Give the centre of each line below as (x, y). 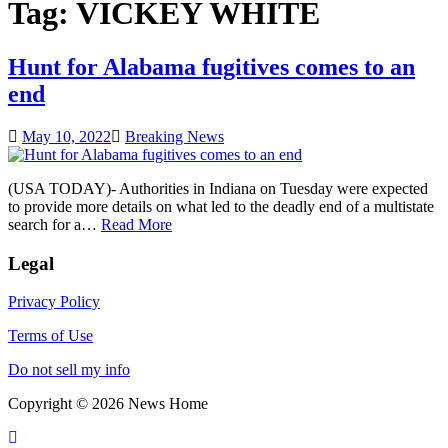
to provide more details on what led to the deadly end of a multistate (221, 206)
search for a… (54, 224)
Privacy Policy (54, 302)
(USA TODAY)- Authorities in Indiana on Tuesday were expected (218, 188)
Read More (136, 224)
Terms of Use (50, 336)
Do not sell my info (69, 370)
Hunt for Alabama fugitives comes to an (211, 66)
